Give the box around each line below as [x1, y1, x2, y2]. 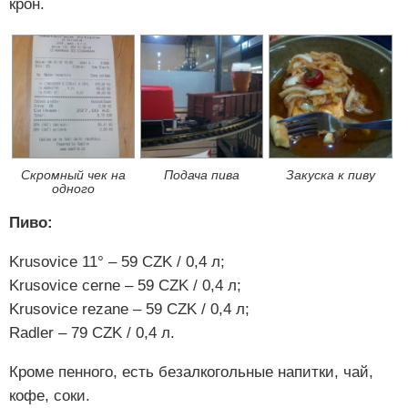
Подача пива [164, 168, 240, 182]
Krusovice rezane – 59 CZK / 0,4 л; [9, 300, 250, 318]
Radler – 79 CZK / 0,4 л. [9, 323, 175, 342]
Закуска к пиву [286, 168, 376, 182]
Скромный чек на [21, 168, 127, 182]
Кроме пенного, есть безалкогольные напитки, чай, [9, 362, 373, 381]
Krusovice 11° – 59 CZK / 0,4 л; [9, 252, 225, 270]
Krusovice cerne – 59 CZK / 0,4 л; [9, 276, 241, 294]
